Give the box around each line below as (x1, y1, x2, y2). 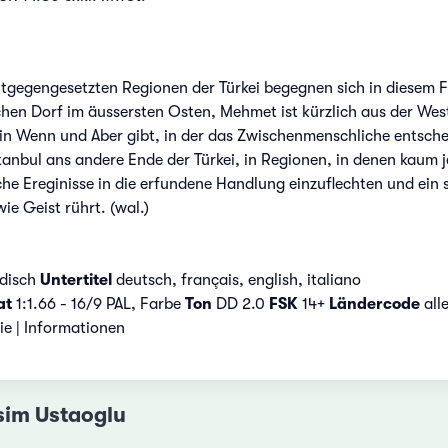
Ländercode (328, 294, 420, 313)
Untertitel (39, 270, 112, 289)
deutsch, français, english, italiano (111, 270, 361, 289)
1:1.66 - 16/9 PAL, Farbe (11, 294, 185, 313)
